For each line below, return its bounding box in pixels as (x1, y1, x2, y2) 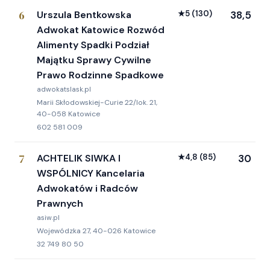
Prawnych (37, 197, 83, 210)
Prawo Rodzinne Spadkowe (37, 69, 164, 82)
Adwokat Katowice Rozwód (37, 24, 165, 37)
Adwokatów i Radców (37, 182, 138, 195)
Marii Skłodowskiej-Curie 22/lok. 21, (37, 98, 157, 108)
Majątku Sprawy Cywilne (37, 54, 151, 67)
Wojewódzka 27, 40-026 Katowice (37, 226, 155, 236)
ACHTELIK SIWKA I (37, 152, 121, 165)
